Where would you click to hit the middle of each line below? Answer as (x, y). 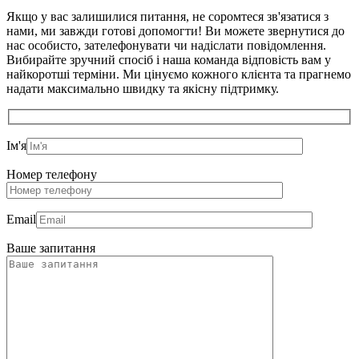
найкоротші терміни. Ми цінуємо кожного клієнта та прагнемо (179, 74)
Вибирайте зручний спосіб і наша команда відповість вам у (169, 60)
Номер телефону (52, 174)
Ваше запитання (51, 248)
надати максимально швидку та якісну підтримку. (143, 89)
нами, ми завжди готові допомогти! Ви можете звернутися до (175, 31)
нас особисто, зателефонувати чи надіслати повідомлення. (166, 45)
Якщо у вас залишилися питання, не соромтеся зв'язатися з (167, 16)
